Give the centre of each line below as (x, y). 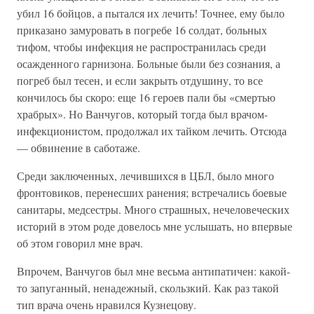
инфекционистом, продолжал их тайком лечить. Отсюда (152, 131)
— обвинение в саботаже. (78, 148)
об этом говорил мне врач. (80, 243)
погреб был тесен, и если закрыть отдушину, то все (140, 80)
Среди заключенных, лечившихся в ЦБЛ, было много (145, 176)
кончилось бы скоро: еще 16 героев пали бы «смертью (146, 97)
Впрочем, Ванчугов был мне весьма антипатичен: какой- (153, 271)
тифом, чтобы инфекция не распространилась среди (142, 47)
